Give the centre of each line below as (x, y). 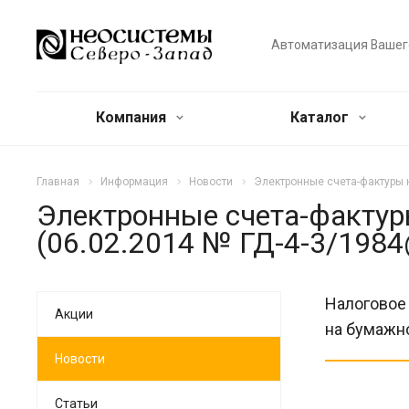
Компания (133, 117)
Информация (134, 182)
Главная (58, 182)
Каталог (321, 117)
